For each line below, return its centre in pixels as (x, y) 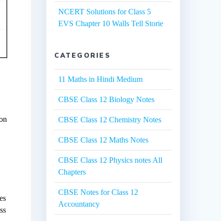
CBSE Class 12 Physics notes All (110, 160)
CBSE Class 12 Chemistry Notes (110, 120)
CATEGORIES (82, 55)
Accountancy (79, 204)
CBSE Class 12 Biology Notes (107, 100)
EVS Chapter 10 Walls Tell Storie (111, 24)
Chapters (72, 172)
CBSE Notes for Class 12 (98, 192)
